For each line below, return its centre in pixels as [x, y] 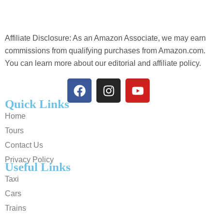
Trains [15, 208]
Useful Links [38, 167]
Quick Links [37, 104]
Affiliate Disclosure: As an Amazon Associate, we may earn [105, 38]
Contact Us [24, 145]
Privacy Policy [29, 160]
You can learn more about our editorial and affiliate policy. [103, 63]
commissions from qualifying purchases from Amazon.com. [105, 51]
